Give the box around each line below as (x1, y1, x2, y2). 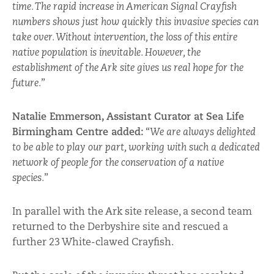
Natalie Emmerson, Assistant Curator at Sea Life (12, 109, 244, 123)
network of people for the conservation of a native (12, 155, 224, 168)
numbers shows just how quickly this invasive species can (12, 15, 259, 28)
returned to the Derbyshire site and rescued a (12, 220, 228, 233)
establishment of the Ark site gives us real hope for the (12, 61, 243, 73)
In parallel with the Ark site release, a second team (12, 204, 252, 218)
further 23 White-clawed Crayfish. (12, 235, 174, 248)
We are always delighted (150, 125, 256, 138)
